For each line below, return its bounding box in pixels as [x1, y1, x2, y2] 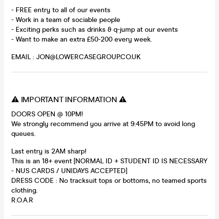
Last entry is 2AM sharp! [11, 147, 87, 155]
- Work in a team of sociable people [11, 15, 120, 24]
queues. [11, 129, 36, 138]
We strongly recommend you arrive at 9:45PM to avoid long [11, 119, 195, 128]
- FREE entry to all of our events [11, 5, 110, 14]
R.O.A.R [11, 196, 33, 204]
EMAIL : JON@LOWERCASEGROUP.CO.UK [11, 52, 141, 61]
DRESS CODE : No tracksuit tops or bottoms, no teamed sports [11, 176, 207, 185]
